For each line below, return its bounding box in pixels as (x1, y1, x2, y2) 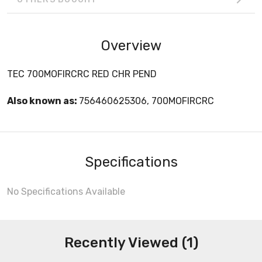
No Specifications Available (7, 185, 125, 197)
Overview (101, 37, 161, 54)
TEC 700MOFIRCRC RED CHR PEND (7, 68, 157, 80)
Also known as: (7, 95, 79, 106)
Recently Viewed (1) (64, 234, 198, 251)
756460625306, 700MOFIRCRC (79, 95, 214, 106)
